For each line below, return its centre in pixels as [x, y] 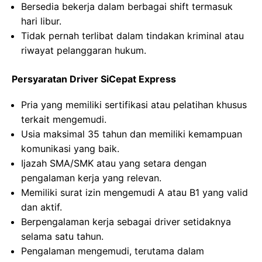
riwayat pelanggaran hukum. [84, 50]
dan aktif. [42, 207]
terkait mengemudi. [64, 119]
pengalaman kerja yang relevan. [91, 178]
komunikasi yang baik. [70, 149]
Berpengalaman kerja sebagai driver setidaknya [126, 222]
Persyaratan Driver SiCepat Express [94, 79]
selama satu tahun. [62, 236]
